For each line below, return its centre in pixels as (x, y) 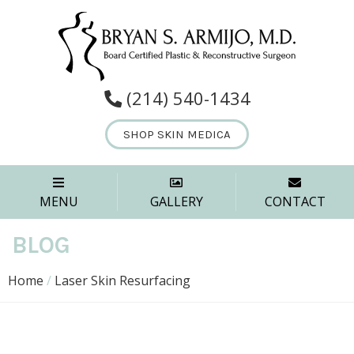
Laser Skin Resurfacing (122, 281)
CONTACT (295, 202)
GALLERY (176, 202)
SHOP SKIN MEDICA (177, 135)
